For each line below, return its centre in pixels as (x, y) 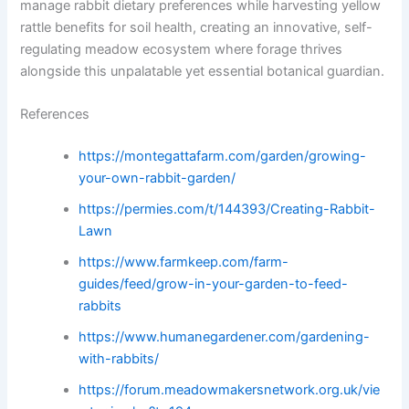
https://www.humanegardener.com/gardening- (225, 336)
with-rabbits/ (119, 358)
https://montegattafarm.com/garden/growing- (223, 156)
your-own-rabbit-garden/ (157, 178)
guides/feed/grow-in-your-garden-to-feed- (214, 283)
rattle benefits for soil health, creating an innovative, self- (197, 27)
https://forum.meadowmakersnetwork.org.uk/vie (230, 389)
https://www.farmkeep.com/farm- (184, 262)
